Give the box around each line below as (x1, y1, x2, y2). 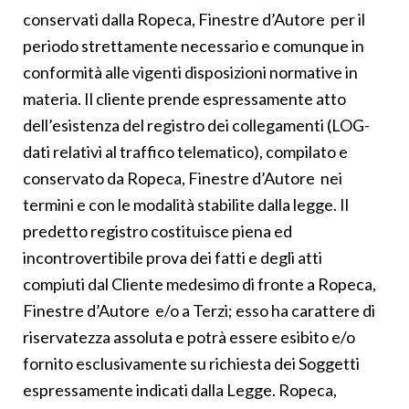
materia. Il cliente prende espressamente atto (23, 88, 346, 109)
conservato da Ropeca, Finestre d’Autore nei (23, 167, 342, 188)
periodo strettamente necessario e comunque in (23, 35, 364, 56)
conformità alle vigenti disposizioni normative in (23, 61, 358, 82)
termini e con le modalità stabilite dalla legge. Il (23, 194, 349, 215)
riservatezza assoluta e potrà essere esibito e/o (23, 326, 355, 347)
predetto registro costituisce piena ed (23, 220, 292, 241)
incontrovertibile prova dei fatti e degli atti (23, 246, 322, 267)
